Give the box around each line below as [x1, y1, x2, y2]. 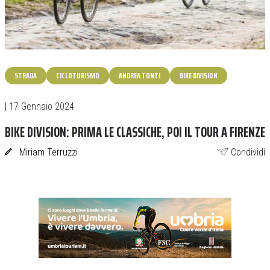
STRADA [14, 69, 37, 82]
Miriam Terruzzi [19, 146, 78, 158]
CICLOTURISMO [56, 69, 99, 82]
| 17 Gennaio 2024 [5, 101, 74, 112]
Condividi [231, 146, 265, 158]
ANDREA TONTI [119, 69, 160, 82]
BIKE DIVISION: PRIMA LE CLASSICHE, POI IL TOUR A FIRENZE [5, 121, 265, 143]
